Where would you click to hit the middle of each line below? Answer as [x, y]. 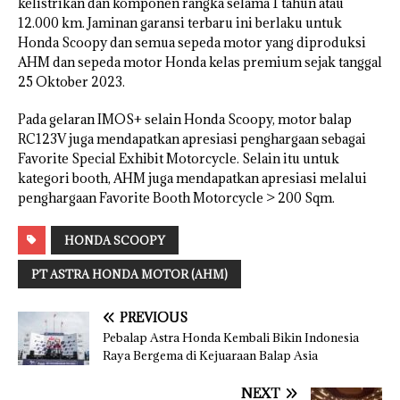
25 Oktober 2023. [71, 82]
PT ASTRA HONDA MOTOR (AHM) [129, 275]
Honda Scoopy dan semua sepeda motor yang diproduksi [192, 43]
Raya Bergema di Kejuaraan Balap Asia [210, 356]
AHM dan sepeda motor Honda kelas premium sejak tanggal [200, 62]
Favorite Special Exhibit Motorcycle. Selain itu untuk [179, 159]
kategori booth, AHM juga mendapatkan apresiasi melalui [192, 179]
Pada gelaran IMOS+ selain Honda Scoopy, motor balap [185, 120]
